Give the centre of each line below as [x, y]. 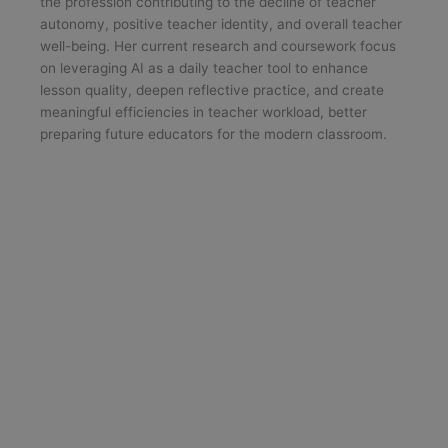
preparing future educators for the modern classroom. [213, 134]
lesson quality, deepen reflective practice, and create [212, 90]
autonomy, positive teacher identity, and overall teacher [221, 24]
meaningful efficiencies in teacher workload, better [203, 112]
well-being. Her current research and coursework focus [218, 46]
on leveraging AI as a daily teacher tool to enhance [204, 68]
